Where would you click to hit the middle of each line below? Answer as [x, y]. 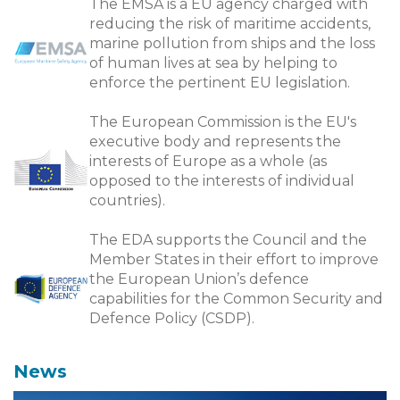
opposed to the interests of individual [222, 181]
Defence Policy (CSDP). [172, 318]
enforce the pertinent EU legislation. [220, 83]
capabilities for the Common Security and [236, 299]
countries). [127, 200]
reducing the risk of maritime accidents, [230, 24]
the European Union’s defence [199, 279]
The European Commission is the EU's [223, 122]
